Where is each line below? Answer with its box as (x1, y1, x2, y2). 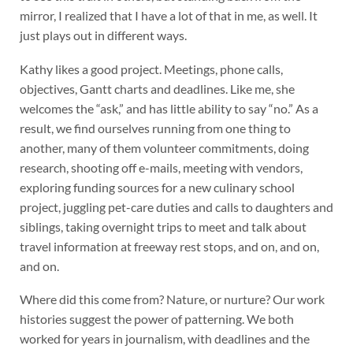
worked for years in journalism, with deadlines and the (19, 331, 310, 347)
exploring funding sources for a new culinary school (19, 179, 295, 195)
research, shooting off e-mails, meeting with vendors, (19, 159, 303, 175)
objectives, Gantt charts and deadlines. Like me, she (19, 80, 295, 96)
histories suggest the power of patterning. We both (19, 311, 294, 327)
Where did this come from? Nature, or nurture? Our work (19, 292, 325, 307)
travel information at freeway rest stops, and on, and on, (19, 238, 319, 254)
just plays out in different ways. (19, 27, 187, 43)
